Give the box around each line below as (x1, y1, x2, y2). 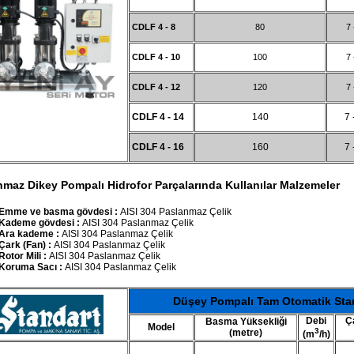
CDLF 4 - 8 (130, 22, 175, 32)
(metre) (229, 327, 262, 338)
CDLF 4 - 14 (130, 111, 184, 122)
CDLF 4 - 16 (130, 141, 184, 153)
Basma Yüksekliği (205, 316, 287, 327)
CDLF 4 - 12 (130, 82, 180, 92)
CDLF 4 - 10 (130, 52, 180, 62)
